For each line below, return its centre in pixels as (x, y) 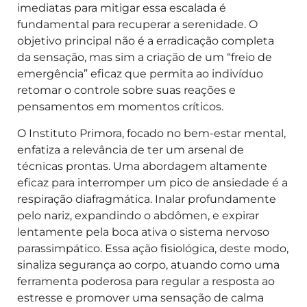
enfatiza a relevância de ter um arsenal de (131, 149)
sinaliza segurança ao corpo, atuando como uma (148, 265)
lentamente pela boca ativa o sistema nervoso (143, 232)
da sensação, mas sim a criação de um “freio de (145, 58)
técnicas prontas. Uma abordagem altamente (142, 166)
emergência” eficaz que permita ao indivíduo (140, 74)
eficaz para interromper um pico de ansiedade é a (152, 182)
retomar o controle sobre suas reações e (126, 90)
